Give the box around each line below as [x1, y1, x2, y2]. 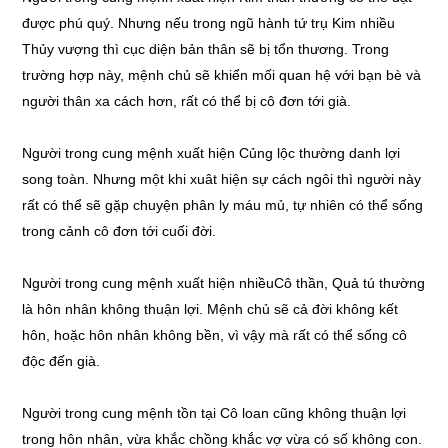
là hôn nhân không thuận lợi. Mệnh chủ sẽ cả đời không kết [22, 301, 399, 317]
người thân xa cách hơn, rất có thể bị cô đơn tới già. [22, 93, 352, 109]
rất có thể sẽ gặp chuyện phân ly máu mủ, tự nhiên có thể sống [22, 197, 424, 213]
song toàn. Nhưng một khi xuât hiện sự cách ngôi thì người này [22, 171, 422, 187]
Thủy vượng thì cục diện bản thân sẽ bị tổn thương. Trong [22, 41, 390, 57]
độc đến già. [22, 353, 101, 369]
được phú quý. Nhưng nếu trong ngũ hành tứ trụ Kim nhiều [22, 15, 396, 31]
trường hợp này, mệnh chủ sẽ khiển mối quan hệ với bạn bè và [22, 67, 422, 83]
